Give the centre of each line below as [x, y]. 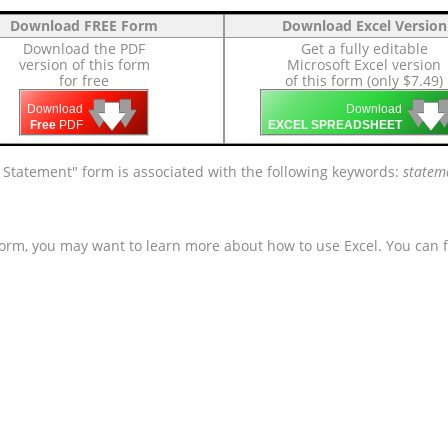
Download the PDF [84, 48]
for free [84, 80]
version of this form [84, 64]
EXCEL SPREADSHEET [335, 125]
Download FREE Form [84, 25]
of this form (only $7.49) [364, 80]
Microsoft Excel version [364, 64]
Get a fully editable [364, 48]
